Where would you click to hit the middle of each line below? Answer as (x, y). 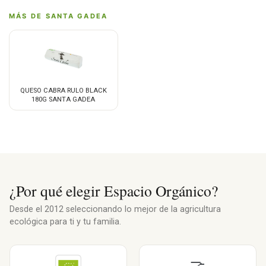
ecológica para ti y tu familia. (65, 222)
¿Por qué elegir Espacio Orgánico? (114, 191)
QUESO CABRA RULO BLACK (63, 91)
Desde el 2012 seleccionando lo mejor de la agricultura (115, 210)
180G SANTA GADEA (64, 100)
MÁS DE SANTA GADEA (58, 16)
